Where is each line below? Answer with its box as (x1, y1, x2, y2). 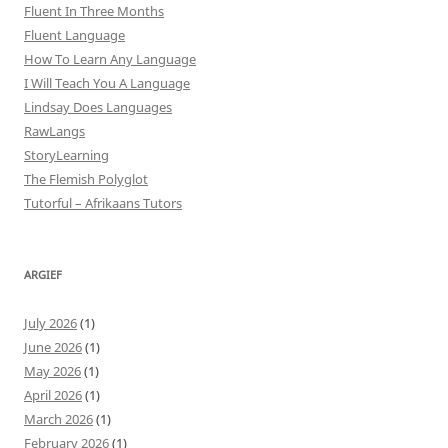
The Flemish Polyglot (24, 169, 148, 188)
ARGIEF (24, 266, 62, 282)
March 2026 (24, 409, 93, 428)
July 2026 (24, 313, 77, 332)
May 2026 (24, 361, 81, 380)
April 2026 (24, 385, 82, 404)
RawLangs (24, 121, 85, 140)
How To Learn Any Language (24, 49, 196, 68)
